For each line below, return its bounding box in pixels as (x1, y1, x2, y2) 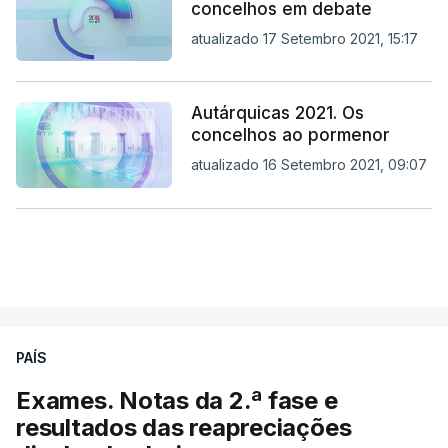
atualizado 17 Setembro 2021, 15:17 (190, 29, 418, 47)
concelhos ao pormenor (190, 125, 390, 146)
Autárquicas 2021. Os (190, 103, 364, 124)
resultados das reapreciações (16, 412, 352, 442)
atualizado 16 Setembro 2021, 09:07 (190, 156, 427, 174)
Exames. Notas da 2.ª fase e (16, 385, 338, 415)
